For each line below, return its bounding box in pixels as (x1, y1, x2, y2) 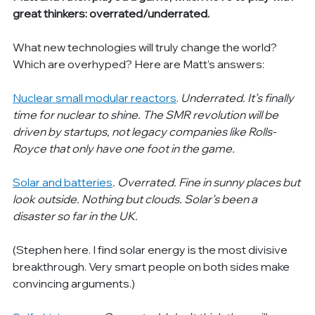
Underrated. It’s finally (181, 90, 297, 105)
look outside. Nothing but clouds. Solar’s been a (13, 191, 260, 206)
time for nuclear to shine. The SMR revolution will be (13, 107, 281, 122)
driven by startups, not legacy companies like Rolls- (13, 124, 276, 139)
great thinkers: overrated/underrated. (13, 6, 210, 20)
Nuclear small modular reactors (13, 90, 177, 105)
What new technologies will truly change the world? (13, 39, 280, 54)
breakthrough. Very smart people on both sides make (13, 259, 292, 274)
